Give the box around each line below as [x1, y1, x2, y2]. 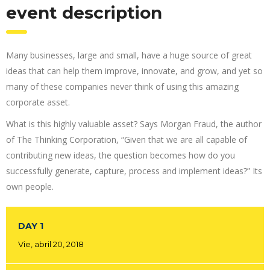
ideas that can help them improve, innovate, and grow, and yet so [6, 65, 263, 77]
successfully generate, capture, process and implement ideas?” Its [6, 165, 262, 177]
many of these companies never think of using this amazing [6, 81, 239, 92]
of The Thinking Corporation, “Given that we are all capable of [6, 134, 247, 145]
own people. [6, 181, 54, 192]
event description [6, 2, 162, 23]
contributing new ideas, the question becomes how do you [6, 149, 235, 161]
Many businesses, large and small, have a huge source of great [6, 49, 252, 61]
